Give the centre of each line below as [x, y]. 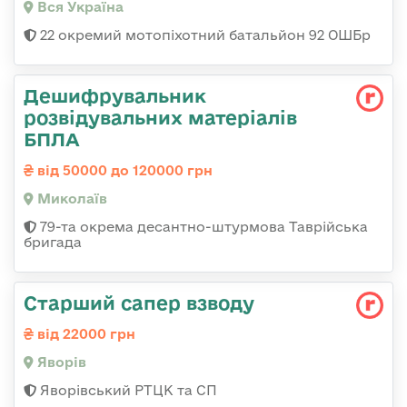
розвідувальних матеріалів [160, 118]
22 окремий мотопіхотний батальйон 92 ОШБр [203, 35]
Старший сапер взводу [139, 303]
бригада [53, 243]
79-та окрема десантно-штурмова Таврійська [202, 227]
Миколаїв [70, 199]
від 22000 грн [84, 334]
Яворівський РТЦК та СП [127, 391]
